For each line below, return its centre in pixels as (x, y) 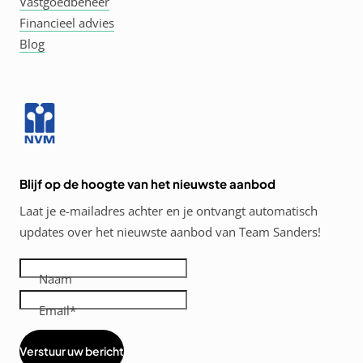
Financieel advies (67, 23)
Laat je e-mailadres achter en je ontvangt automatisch (169, 211)
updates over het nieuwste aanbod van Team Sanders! (170, 232)
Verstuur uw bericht (72, 351)
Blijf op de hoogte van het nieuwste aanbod (147, 184)
